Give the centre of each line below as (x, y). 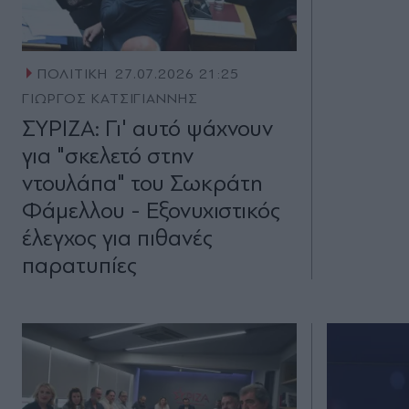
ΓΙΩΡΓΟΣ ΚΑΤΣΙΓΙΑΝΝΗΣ (110, 99)
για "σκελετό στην (108, 156)
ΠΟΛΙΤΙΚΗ (72, 74)
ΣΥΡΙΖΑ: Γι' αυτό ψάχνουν (147, 129)
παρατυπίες (79, 266)
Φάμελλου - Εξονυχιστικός (151, 211)
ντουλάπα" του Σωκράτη (142, 184)
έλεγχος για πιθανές (117, 238)
